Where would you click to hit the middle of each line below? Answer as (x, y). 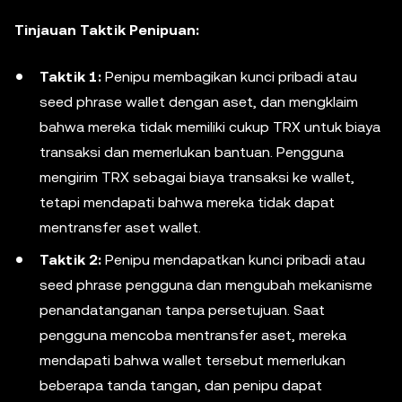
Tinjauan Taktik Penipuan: (107, 30)
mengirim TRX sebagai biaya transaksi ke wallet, (197, 177)
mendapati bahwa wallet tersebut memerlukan (192, 360)
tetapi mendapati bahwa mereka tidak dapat (187, 202)
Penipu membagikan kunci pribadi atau (229, 77)
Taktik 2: (70, 260)
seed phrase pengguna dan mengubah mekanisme (206, 285)
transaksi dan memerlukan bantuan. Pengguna (192, 152)
